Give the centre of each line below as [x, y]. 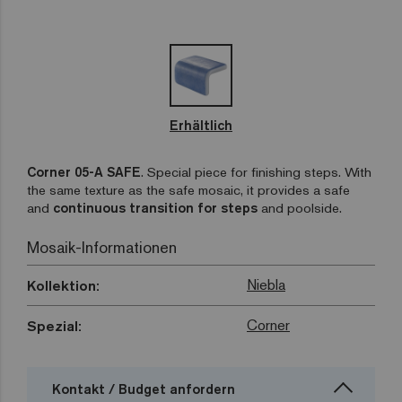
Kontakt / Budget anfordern [144, 389]
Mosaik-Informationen [102, 248]
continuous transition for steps [155, 208]
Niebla [266, 285]
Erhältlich [201, 126]
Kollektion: [63, 286]
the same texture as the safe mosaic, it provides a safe [188, 190]
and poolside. [300, 208]
